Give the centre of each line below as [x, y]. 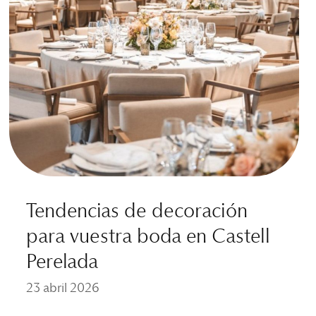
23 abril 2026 [63, 288]
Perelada [62, 262]
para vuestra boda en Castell [148, 237]
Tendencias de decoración [137, 211]
